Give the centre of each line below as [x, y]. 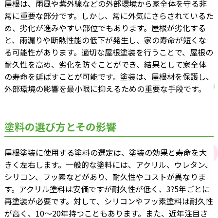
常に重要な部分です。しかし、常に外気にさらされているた [109, 16]
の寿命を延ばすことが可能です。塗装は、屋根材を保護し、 [109, 77]
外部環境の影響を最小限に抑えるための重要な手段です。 [105, 89]
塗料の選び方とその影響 [60, 127]
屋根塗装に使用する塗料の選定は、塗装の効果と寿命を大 [105, 153]
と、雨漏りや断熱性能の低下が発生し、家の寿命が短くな [105, 40]
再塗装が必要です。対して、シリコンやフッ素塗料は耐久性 [109, 201]
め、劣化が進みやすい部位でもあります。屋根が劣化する [105, 28]
